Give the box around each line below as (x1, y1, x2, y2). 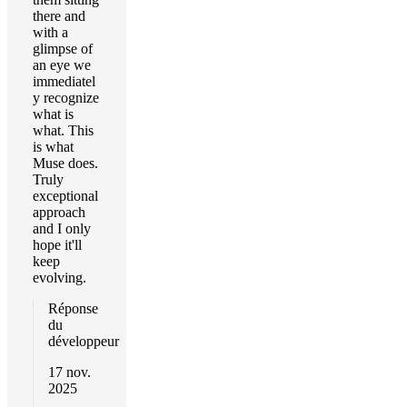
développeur (48, 333, 119, 349)
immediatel (33, 74, 95, 89)
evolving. (33, 270, 86, 285)
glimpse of (33, 41, 93, 56)
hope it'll (33, 237, 82, 253)
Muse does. (33, 155, 98, 171)
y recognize (33, 90, 99, 105)
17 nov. (48, 364, 91, 380)
